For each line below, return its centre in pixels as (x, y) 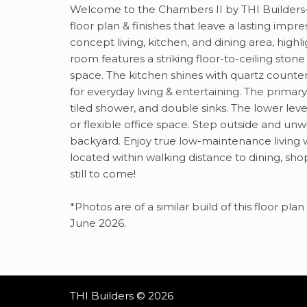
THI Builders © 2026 (122, 296)
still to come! (103, 174)
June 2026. (98, 223)
